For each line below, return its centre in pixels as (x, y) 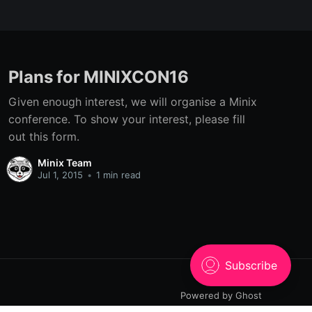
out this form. (44, 136)
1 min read (117, 174)
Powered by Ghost (221, 295)
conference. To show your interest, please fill (126, 119)
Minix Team (64, 162)
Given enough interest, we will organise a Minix (132, 102)
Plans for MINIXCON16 (98, 77)
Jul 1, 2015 (60, 174)
